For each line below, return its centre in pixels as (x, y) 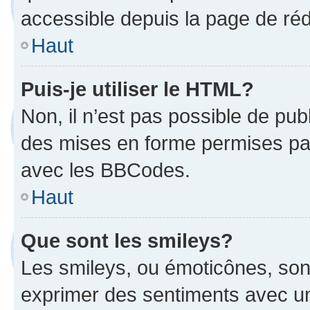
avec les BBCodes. (106, 170)
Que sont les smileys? (127, 240)
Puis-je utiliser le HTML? (137, 89)
